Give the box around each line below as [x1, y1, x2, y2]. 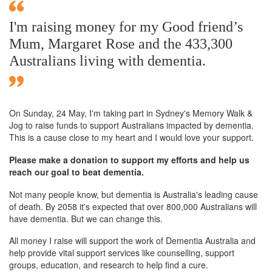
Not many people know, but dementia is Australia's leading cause [9, 188, 258, 200]
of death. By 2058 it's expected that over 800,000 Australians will [9, 200, 257, 212]
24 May [56, 106, 84, 119]
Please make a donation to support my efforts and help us [9, 153, 250, 166]
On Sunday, [9, 106, 56, 119]
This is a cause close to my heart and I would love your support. [9, 131, 254, 143]
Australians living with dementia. [9, 52, 206, 69]
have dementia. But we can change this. [9, 212, 163, 225]
